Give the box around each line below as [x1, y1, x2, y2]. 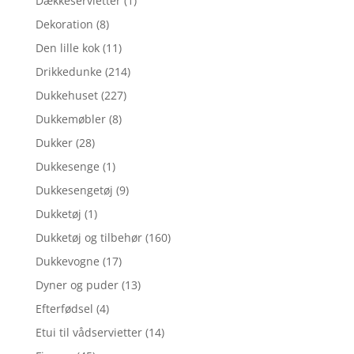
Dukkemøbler [35, 111, 106, 126]
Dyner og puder [35, 277, 119, 292]
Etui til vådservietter [35, 324, 142, 340]
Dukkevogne [35, 253, 100, 269]
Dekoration [35, 16, 93, 32]
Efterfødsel [35, 300, 93, 316]
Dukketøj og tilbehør [35, 229, 142, 245]
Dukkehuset [35, 87, 98, 103]
